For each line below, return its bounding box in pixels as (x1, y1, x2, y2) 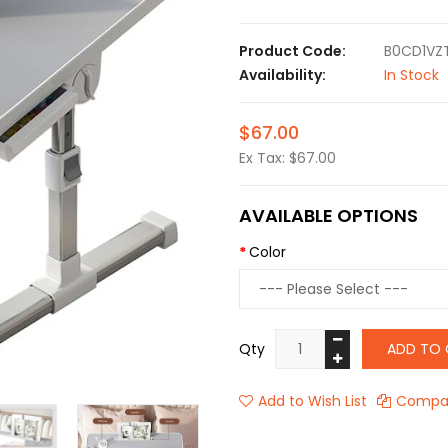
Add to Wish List (258, 391, 367, 411)
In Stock (384, 65, 439, 85)
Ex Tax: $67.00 (239, 148, 336, 168)
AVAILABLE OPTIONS (239, 203, 418, 228)
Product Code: (239, 41, 346, 61)
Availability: (239, 65, 326, 85)
